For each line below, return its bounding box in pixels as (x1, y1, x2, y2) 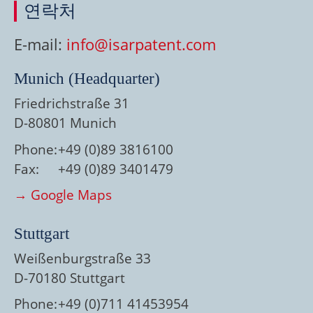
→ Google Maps (14, 186, 112, 205)
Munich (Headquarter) (14, 70, 160, 88)
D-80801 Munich (14, 114, 117, 133)
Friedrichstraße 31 (14, 94, 129, 113)
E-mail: (14, 34, 66, 55)
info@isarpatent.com (66, 34, 216, 55)
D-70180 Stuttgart (14, 268, 125, 287)
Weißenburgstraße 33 (14, 249, 151, 268)
